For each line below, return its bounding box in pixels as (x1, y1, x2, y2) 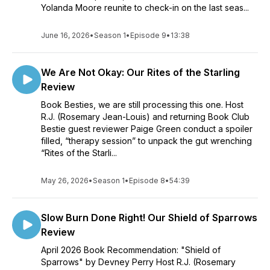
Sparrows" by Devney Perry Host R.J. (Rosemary (41, 257, 236, 267)
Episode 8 (129, 176, 165, 185)
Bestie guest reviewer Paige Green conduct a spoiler (41, 124, 253, 134)
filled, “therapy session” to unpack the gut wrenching (41, 136, 252, 146)
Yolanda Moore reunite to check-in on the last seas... (41, 2, 249, 13)
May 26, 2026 (41, 176, 89, 185)
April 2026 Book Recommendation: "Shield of (41, 245, 221, 255)
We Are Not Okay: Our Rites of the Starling (41, 66, 240, 78)
